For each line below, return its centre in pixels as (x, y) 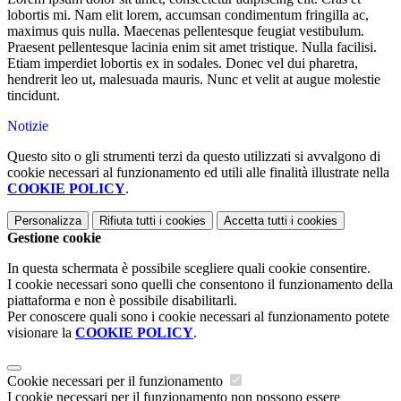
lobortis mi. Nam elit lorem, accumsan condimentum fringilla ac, (188, 15)
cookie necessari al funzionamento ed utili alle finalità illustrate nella (198, 173)
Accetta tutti (256, 221)
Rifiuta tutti (128, 221)
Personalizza (48, 221)
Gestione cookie (54, 238)
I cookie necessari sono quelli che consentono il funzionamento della (200, 285)
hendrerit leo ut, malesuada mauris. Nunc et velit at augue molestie (194, 80)
